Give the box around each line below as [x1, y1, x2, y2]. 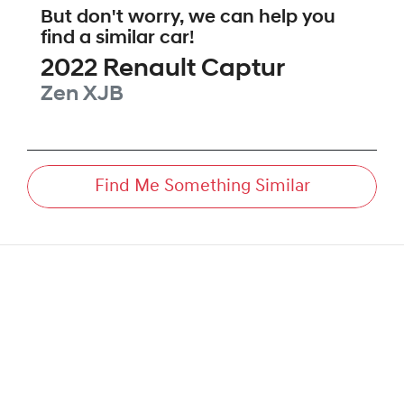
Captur [201, 57, 285, 83]
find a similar [41, 29, 160, 49]
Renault [103, 57, 196, 83]
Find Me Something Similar [94, 178, 310, 197]
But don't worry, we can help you [41, 8, 335, 28]
